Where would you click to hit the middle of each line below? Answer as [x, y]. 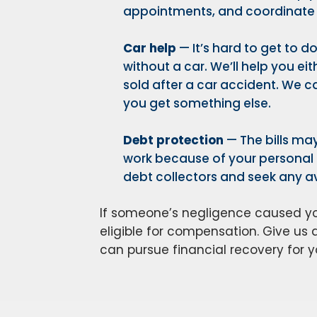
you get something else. [197, 103]
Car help [151, 48]
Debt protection [173, 140]
